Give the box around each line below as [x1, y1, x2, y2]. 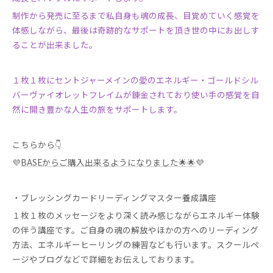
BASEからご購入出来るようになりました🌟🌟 [21, 156, 196, 168]
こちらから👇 [12, 138, 62, 151]
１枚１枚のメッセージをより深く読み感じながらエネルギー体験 [12, 209, 260, 221]
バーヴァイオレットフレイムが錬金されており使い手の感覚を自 [12, 88, 260, 101]
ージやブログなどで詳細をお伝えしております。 [12, 253, 199, 265]
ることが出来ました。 [12, 38, 97, 51]
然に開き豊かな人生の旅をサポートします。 [12, 103, 182, 115]
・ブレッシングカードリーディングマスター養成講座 [12, 191, 216, 204]
